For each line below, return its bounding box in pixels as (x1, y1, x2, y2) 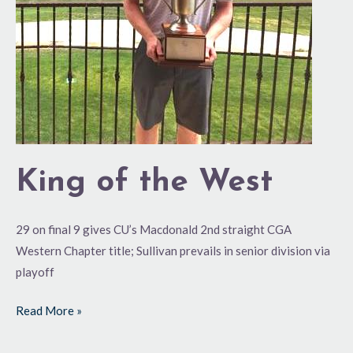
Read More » (16, 303, 82, 318)
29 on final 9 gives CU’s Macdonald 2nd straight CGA (16, 221, 292, 236)
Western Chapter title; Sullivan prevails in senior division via (16, 243, 330, 258)
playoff (16, 264, 54, 279)
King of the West (16, 166, 273, 199)
